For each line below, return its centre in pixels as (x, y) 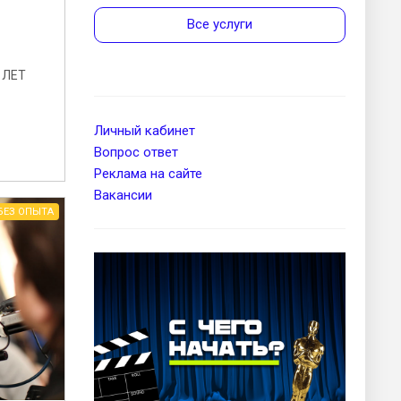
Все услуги (220, 24)
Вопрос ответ (136, 152)
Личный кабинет (145, 130)
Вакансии (123, 195)
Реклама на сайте (148, 173)
